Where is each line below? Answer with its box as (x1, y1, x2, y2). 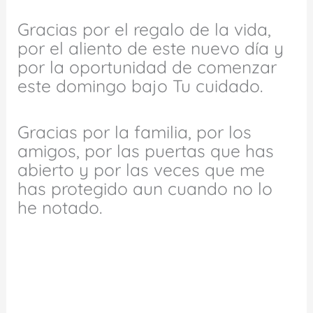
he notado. (17, 196, 103, 219)
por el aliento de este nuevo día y (17, 36, 284, 59)
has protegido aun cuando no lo (17, 177, 273, 200)
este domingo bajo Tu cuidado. (17, 74, 263, 96)
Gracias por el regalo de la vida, (17, 17, 272, 40)
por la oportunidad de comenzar (17, 55, 277, 78)
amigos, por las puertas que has (17, 140, 275, 162)
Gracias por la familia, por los (17, 121, 252, 143)
